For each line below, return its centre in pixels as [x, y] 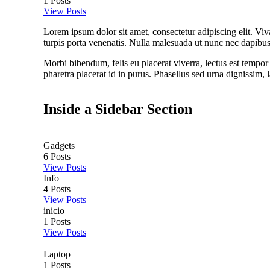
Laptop [57, 254]
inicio [54, 210]
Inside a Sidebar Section [118, 109]
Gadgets [59, 145]
